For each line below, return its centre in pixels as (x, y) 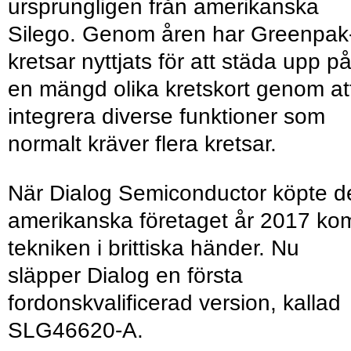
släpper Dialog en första (125, 276)
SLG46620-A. (76, 331)
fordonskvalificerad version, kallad (174, 303)
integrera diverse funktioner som (166, 117)
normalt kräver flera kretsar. (142, 144)
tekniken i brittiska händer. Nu (154, 248)
